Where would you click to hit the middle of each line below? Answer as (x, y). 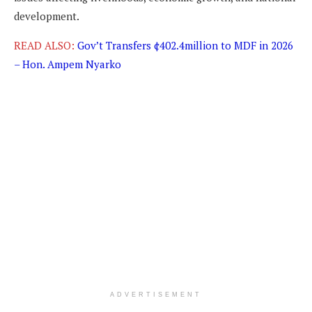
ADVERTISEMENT (156, 294)
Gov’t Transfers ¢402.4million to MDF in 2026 (185, 45)
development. (47, 16)
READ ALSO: (46, 45)
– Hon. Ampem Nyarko (68, 64)
